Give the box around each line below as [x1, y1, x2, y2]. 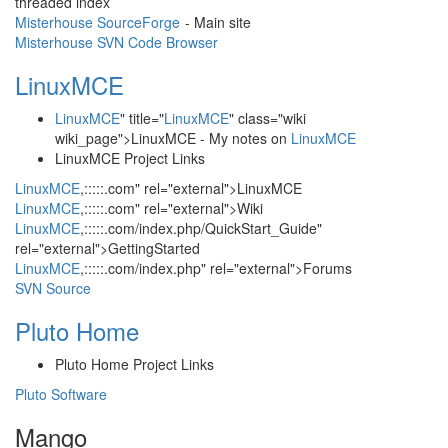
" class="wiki [229, 108, 306, 128]
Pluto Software [15, 384, 107, 404]
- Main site [181, 12, 251, 32]
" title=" [120, 108, 164, 128]
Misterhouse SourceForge [15, 12, 180, 32]
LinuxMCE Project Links [55, 148, 205, 168]
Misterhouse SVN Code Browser [15, 32, 218, 52]
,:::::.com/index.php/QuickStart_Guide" [80, 218, 322, 238]
